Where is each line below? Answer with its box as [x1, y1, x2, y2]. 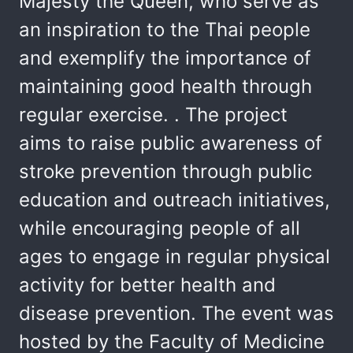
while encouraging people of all [19, 217, 300, 240]
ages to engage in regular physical [19, 245, 330, 268]
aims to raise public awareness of [19, 132, 322, 154]
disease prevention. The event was [19, 302, 334, 325]
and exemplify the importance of [19, 46, 311, 69]
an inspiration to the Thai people [19, 18, 310, 41]
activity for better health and [19, 273, 276, 296]
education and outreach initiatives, [19, 188, 330, 211]
